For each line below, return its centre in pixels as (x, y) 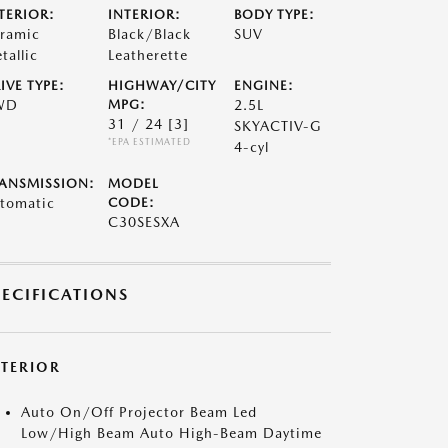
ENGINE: (264, 85)
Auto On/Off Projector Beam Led (139, 412)
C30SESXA (143, 222)
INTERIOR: (144, 14)
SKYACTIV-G (278, 126)
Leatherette (147, 55)
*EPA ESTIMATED (149, 141)
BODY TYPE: (275, 14)
